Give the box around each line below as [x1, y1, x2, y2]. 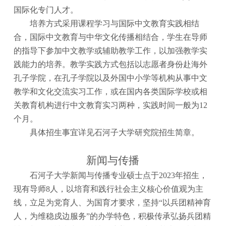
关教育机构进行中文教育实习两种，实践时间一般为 [14, 101, 200, 110]
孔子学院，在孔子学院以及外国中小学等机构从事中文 [14, 74, 208, 83]
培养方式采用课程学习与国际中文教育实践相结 [30, 19, 200, 28]
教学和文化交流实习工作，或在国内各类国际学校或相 [14, 87, 208, 96]
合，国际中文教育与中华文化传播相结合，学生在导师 [14, 33, 208, 42]
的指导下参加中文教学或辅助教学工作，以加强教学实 [14, 46, 208, 55]
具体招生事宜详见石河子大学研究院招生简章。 [30, 128, 200, 137]
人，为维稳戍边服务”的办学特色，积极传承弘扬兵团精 [14, 212, 211, 221]
